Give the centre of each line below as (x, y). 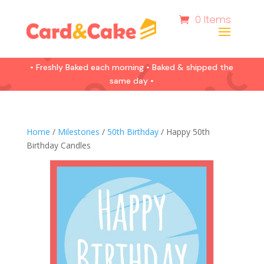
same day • (132, 81)
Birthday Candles (58, 145)
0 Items (213, 19)
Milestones (78, 132)
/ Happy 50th (184, 132)
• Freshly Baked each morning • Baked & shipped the (132, 67)
